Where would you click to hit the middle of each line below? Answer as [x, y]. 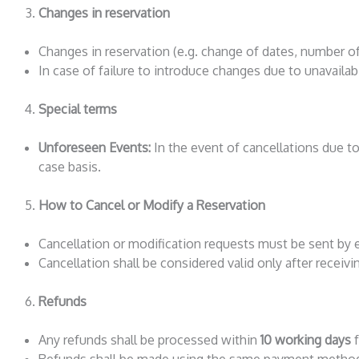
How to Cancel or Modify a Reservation [152, 205]
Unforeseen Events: [95, 147]
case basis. [70, 166]
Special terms [78, 109]
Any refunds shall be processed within [149, 339]
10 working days [306, 339]
